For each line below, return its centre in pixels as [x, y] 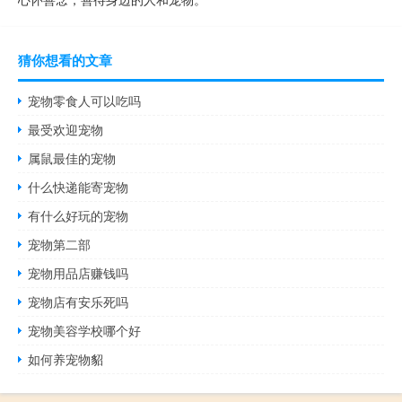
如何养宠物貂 [66, 358]
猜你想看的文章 [65, 60]
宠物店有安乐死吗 [79, 301]
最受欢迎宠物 [66, 129]
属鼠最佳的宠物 [72, 157]
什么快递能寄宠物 [79, 186]
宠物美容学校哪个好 [85, 330]
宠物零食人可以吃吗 [85, 100]
